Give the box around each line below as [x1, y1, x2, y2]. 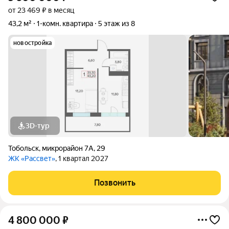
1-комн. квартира [37, 19, 93, 28]
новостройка [13, 39, 52, 47]
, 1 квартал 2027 [55, 154, 108, 163]
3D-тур [26, 122, 50, 130]
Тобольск [8, 144, 39, 152]
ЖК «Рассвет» [8, 154, 55, 163]
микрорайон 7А [42, 144, 94, 152]
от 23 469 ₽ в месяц [8, 6, 74, 14]
